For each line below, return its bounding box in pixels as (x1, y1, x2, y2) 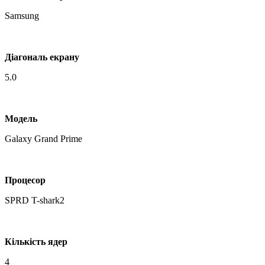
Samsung (5, 10, 39, 21)
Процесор (5, 174, 46, 185)
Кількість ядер (5, 236, 67, 247)
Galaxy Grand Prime (5, 133, 82, 144)
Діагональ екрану (5, 51, 79, 62)
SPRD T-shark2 (5, 195, 64, 205)
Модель (5, 113, 37, 124)
